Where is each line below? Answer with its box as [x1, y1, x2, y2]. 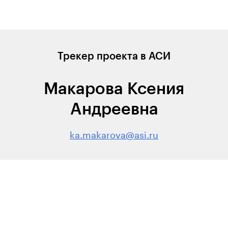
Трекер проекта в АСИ [58, 49, 170, 62]
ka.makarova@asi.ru [70, 126, 158, 140]
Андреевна [70, 99, 158, 119]
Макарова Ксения [44, 78, 184, 98]
